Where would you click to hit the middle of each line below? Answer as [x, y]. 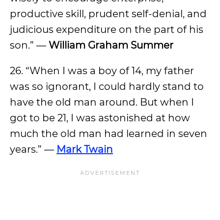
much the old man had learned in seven [109, 134]
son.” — [29, 45]
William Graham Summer [111, 45]
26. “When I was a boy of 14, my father [102, 71]
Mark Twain [85, 149]
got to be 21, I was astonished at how [100, 118]
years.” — [33, 149]
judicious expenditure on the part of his [107, 29]
